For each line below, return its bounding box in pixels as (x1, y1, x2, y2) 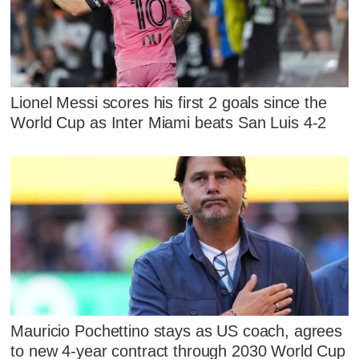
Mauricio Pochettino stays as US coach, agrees (10, 321, 343, 340)
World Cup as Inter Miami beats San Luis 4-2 (10, 113, 327, 131)
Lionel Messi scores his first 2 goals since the (10, 93, 327, 111)
